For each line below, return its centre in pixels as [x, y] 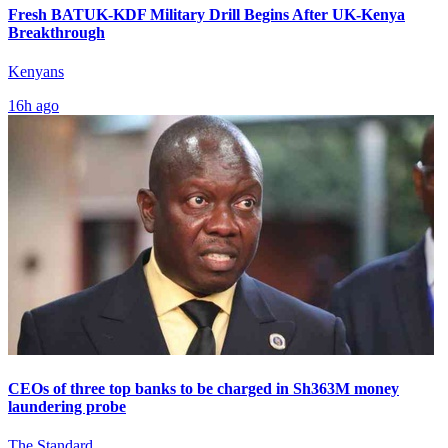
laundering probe [67, 407]
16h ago [33, 105]
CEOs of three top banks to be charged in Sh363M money [203, 389]
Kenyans [36, 71]
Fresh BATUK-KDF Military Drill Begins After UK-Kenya [206, 14]
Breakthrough [56, 32]
